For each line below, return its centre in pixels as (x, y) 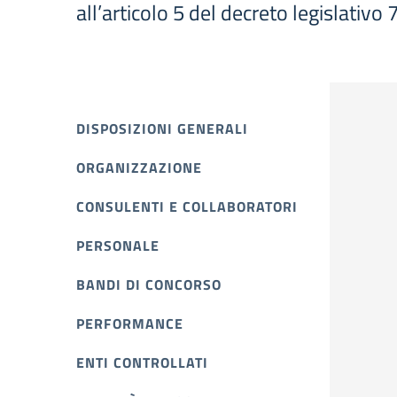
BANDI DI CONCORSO (149, 284)
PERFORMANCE (130, 323)
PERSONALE (118, 245)
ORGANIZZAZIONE (139, 167)
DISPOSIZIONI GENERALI (162, 128)
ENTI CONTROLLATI (142, 362)
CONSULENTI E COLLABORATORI (187, 206)
